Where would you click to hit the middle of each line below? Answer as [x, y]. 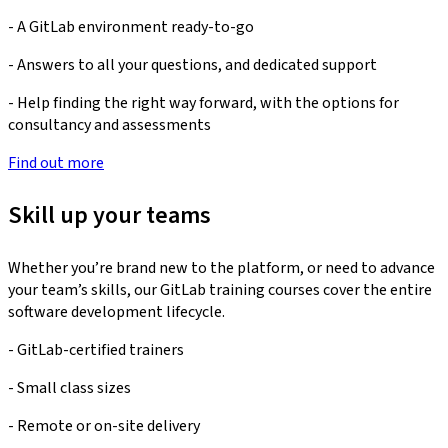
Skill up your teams [109, 215]
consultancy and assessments [109, 124]
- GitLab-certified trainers [96, 349]
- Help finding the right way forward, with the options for [203, 102]
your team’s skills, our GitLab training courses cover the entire [220, 289]
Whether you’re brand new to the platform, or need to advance [221, 267]
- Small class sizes [69, 387]
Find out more [56, 162]
